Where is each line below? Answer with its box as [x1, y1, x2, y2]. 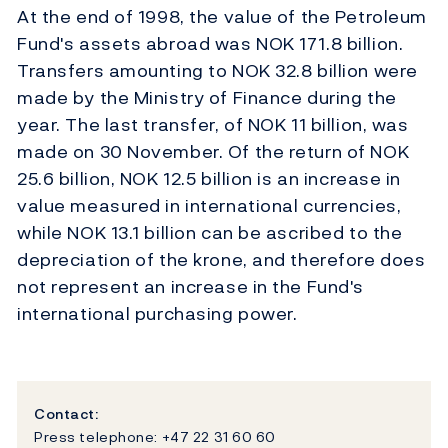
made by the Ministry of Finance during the [17, 84, 397, 112]
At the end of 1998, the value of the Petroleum [17, 3, 427, 31]
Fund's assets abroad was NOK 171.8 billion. [17, 30, 404, 58]
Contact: [34, 403, 99, 425]
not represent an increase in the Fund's [17, 273, 364, 301]
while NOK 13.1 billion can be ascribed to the [17, 219, 403, 247]
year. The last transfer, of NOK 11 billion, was [17, 111, 409, 139]
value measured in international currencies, [17, 192, 402, 220]
